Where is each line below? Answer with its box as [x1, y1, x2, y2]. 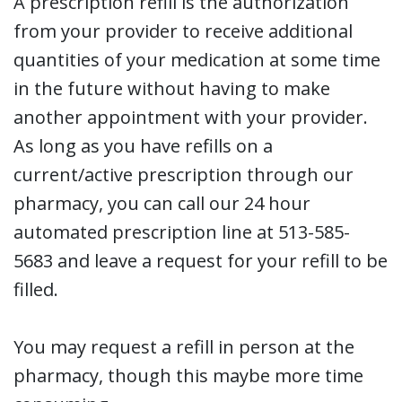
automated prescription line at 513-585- [13, 219, 350, 244]
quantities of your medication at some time [13, 47, 380, 72]
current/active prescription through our [13, 162, 354, 187]
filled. [13, 276, 58, 301]
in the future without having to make [13, 75, 330, 100]
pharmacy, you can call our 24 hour [13, 190, 310, 215]
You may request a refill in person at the [13, 334, 354, 359]
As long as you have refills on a [13, 133, 273, 158]
